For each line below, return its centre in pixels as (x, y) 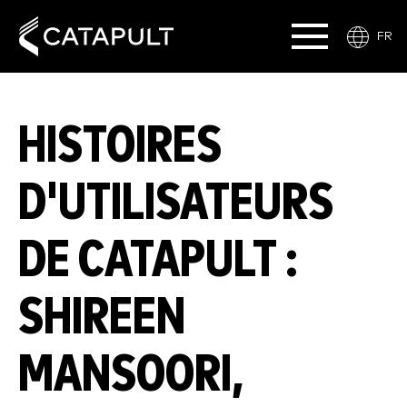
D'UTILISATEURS (176, 203)
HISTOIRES (120, 146)
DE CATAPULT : (158, 261)
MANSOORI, (131, 375)
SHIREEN (102, 318)
